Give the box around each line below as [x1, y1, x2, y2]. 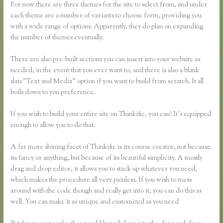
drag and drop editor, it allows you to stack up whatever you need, [10, 164, 198, 174]
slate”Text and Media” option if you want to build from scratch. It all [10, 77, 204, 87]
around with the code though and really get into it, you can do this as [10, 186, 202, 196]
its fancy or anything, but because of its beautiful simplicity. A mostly [10, 153, 203, 163]
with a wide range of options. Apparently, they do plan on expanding [10, 22, 204, 32]
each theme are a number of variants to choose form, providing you [10, 11, 202, 21]
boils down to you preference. [10, 88, 96, 98]
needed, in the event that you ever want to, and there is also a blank [10, 66, 200, 76]
